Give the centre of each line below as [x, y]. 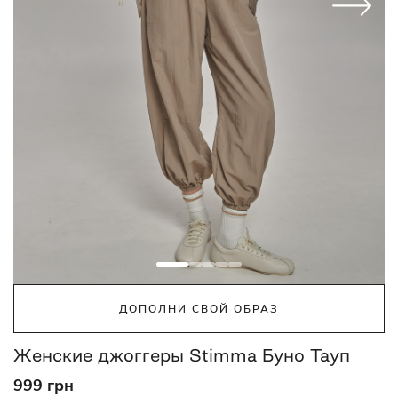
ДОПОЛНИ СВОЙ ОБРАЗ [199, 309]
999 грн [44, 386]
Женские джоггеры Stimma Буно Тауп [182, 355]
